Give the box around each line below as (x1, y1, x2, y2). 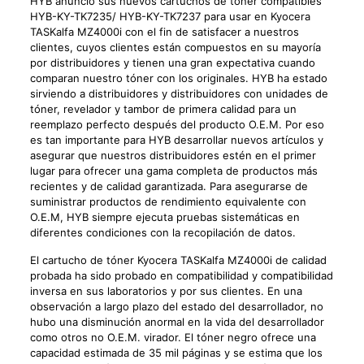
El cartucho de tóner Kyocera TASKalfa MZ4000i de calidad (29, 253, 327, 267)
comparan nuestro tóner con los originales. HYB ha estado (29, 71, 327, 85)
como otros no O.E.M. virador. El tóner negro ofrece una (29, 331, 316, 344)
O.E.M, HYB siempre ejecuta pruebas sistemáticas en (29, 210, 300, 224)
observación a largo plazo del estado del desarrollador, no (29, 300, 323, 314)
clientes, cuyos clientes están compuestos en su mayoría (29, 41, 321, 54)
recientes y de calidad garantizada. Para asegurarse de (29, 180, 308, 193)
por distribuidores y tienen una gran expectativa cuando (29, 56, 315, 70)
